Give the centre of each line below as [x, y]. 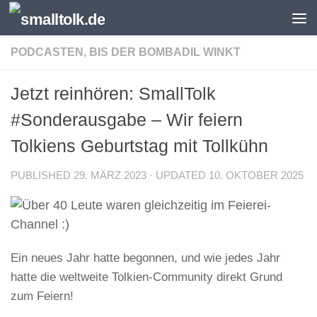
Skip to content [65, 21]
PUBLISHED [42, 175]
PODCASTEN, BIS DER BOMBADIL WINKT [126, 52]
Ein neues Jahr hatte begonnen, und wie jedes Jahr [145, 258]
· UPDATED [178, 175]
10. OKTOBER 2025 [256, 175]
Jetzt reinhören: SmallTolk [113, 93]
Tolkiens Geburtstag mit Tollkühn [139, 146]
